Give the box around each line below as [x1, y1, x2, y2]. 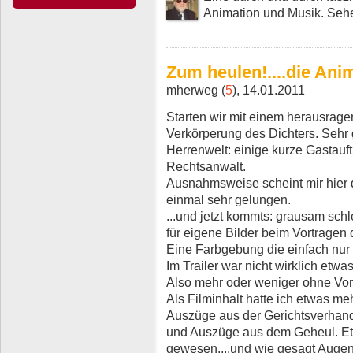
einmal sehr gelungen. [166, 192, 291, 207]
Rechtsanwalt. [166, 159, 246, 174]
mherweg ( [166, 83, 225, 98]
